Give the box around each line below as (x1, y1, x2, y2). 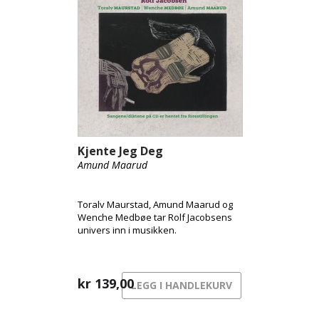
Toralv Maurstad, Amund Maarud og (78, 198, 233, 211)
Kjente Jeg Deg (78, 143, 163, 159)
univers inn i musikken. (78, 224, 177, 236)
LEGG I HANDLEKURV (131, 278, 232, 292)
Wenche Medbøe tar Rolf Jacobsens (78, 211, 232, 224)
